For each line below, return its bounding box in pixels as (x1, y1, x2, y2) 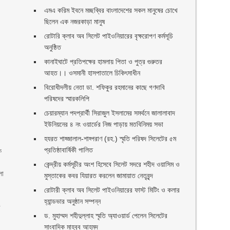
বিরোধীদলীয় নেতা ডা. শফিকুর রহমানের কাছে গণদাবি (44, 83, 165, 91)
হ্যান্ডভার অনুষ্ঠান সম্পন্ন (44, 197, 101, 205)
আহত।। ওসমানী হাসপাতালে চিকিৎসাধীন (44, 69, 141, 77)
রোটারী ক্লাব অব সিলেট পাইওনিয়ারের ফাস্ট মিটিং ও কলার (44, 186, 180, 194)
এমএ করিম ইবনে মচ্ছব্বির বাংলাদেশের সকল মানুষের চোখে (44, 6, 178, 14)
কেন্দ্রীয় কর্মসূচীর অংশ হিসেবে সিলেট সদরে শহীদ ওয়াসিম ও (44, 160, 180, 168)
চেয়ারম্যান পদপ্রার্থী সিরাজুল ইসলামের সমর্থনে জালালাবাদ (44, 109, 176, 117)
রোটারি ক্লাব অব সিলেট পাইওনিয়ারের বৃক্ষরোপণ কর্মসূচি (44, 32, 174, 40)
